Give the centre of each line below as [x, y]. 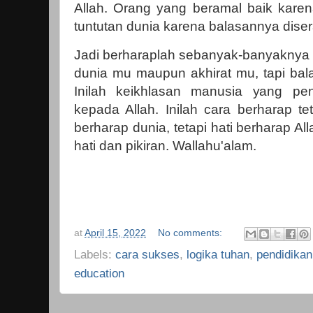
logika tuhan [218, 254]
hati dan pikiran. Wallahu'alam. [169, 145]
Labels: [95, 254]
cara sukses [147, 254]
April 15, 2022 [115, 233]
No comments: [192, 233]
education [99, 273]
